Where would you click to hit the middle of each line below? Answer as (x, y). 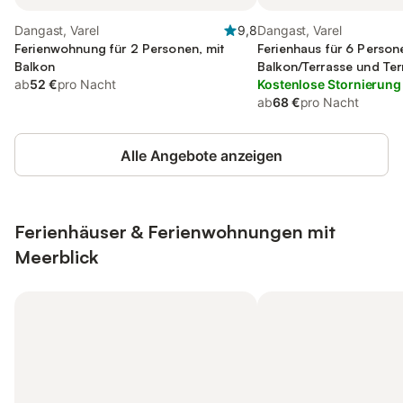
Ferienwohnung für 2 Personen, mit (120, 48)
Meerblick (56, 257)
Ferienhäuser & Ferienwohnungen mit (175, 232)
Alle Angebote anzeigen (201, 156)
